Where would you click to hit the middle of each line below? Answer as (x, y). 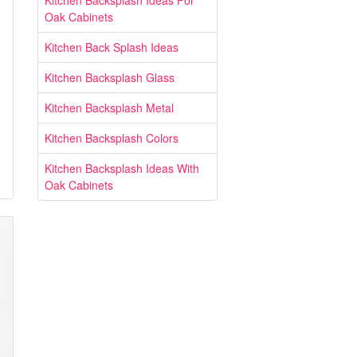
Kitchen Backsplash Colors (112, 138)
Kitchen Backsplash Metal (109, 108)
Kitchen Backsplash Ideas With (122, 168)
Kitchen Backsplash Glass (110, 77)
